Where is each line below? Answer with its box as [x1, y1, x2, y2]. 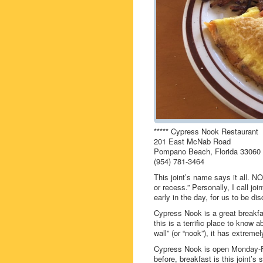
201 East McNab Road [154, 136, 231, 147]
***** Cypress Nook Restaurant [154, 126, 258, 137]
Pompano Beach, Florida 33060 [154, 146, 261, 157]
